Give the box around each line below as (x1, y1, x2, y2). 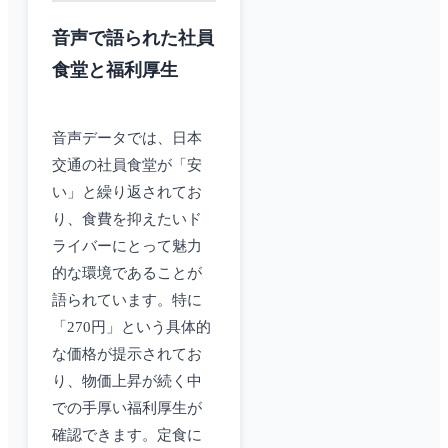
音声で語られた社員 (52, 28, 214, 49)
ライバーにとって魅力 (52, 238, 202, 255)
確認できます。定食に (52, 427, 202, 444)
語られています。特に (52, 292, 202, 309)
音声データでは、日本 (52, 130, 202, 147)
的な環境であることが (52, 265, 202, 282)
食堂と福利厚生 (52, 60, 178, 81)
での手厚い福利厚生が (52, 400, 202, 417)
